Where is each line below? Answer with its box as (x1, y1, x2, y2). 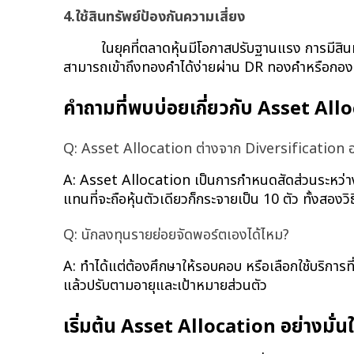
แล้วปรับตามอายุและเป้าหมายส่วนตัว (63, 274, 267, 296)
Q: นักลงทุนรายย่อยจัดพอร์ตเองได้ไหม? (63, 224, 289, 246)
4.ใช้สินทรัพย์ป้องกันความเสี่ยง (63, 6, 245, 28)
